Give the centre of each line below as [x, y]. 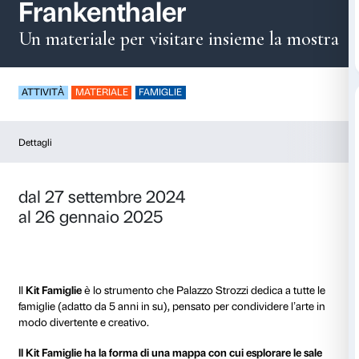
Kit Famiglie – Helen [186, 93]
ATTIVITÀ [57, 243]
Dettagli [46, 309]
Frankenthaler [136, 136]
